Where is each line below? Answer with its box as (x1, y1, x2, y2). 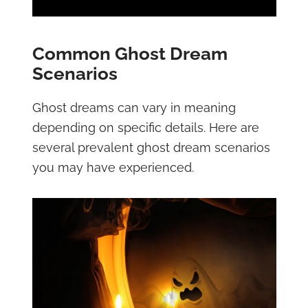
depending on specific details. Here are (32, 120, 259, 135)
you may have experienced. (32, 160, 194, 175)
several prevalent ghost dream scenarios (32, 140, 270, 155)
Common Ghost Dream (32, 43, 228, 64)
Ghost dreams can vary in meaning (32, 100, 236, 115)
